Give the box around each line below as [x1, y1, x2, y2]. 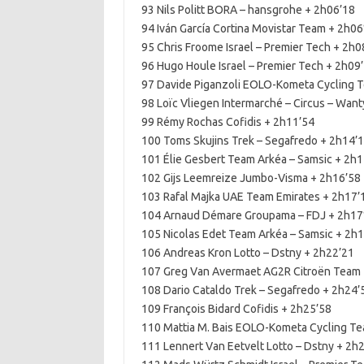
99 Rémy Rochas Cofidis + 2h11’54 [141, 115, 314, 128]
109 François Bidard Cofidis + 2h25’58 [141, 302, 331, 315]
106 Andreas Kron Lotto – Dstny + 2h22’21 [141, 246, 354, 259]
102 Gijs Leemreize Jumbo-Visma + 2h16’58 [141, 171, 361, 184]
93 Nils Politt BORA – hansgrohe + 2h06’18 [141, 3, 355, 16]
